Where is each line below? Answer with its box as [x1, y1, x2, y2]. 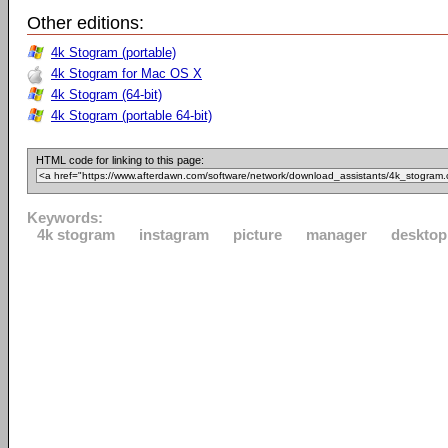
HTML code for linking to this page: [36, 154, 204, 166]
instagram [139, 226, 209, 243]
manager [306, 226, 367, 243]
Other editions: [27, 13, 144, 33]
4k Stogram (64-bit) [51, 87, 162, 102]
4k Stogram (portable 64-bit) [51, 108, 212, 123]
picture [233, 226, 282, 243]
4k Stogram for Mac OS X [51, 66, 202, 81]
